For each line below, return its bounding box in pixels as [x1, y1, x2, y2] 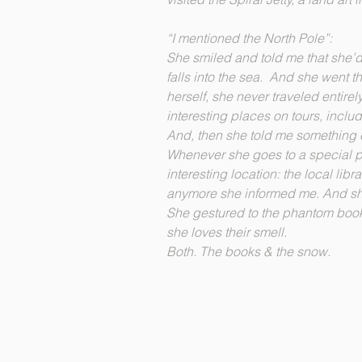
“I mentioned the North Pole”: [166, 30, 332, 46]
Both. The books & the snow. [166, 243, 330, 259]
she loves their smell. [166, 224, 293, 240]
